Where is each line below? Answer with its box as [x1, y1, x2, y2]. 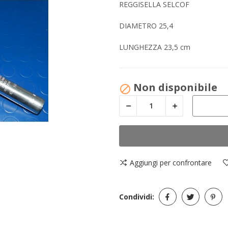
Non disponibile [133, 80, 217, 94]
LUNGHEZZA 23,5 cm [119, 42, 190, 52]
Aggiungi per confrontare [130, 157, 212, 167]
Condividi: [119, 191, 154, 202]
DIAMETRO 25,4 [119, 20, 173, 31]
